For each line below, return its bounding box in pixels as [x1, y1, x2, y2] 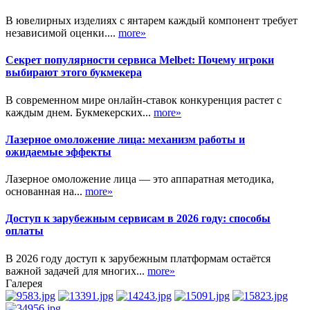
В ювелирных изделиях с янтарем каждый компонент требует [6, 14, 298, 26]
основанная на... [6, 185, 85, 198]
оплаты [6, 225, 44, 237]
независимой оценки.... [6, 26, 118, 39]
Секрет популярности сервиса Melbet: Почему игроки [6, 54, 274, 66]
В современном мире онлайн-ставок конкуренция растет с [6, 93, 282, 106]
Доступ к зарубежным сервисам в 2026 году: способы [6, 212, 271, 225]
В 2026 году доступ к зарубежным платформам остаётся [6, 252, 271, 264]
